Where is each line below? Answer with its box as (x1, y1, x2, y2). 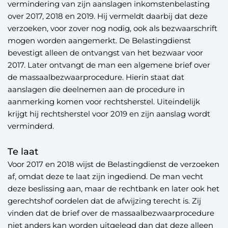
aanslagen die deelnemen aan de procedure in (8, 84, 185, 94)
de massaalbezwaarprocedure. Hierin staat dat (8, 72, 184, 82)
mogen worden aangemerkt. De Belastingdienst (8, 36, 191, 45)
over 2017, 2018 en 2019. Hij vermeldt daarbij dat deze (8, 11, 208, 21)
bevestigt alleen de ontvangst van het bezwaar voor (8, 48, 203, 58)
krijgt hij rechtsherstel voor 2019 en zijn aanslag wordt (8, 109, 210, 119)
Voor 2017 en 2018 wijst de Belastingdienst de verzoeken (8, 159, 219, 169)
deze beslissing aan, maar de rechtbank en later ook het (8, 184, 219, 194)
